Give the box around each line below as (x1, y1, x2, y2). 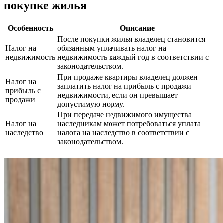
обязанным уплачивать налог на (57, 43, 166, 52)
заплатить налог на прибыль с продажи (57, 81, 191, 90)
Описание (120, 23, 155, 32)
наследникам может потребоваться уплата (57, 119, 201, 128)
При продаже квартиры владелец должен (57, 72, 198, 81)
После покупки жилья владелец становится (57, 34, 205, 43)
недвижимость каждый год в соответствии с (57, 52, 209, 61)
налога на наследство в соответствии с (57, 128, 189, 137)
